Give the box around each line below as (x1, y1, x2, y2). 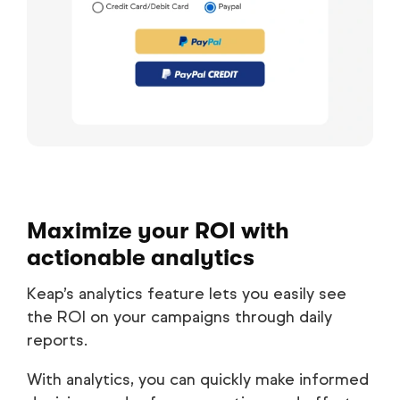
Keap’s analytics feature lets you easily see (27, 283, 346, 304)
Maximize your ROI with (27, 217, 289, 244)
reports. (27, 329, 87, 350)
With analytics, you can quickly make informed (27, 369, 369, 389)
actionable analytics (27, 244, 254, 271)
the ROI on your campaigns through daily (27, 306, 332, 327)
